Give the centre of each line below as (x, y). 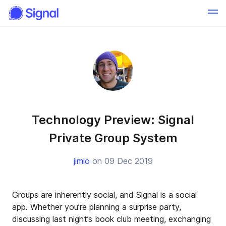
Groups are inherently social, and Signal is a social (104, 195)
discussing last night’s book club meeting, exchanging (111, 219)
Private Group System (113, 138)
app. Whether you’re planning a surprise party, (97, 207)
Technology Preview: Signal (113, 120)
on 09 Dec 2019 (121, 161)
